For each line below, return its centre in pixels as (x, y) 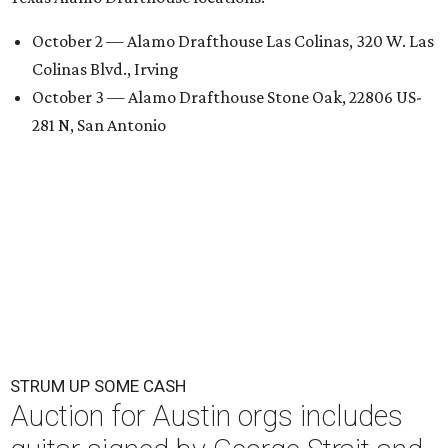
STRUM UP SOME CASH (98, 385)
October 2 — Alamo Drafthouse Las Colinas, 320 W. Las (233, 40)
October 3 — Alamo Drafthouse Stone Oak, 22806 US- (227, 96)
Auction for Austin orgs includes (206, 415)
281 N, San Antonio (99, 124)
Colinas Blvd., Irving (105, 68)
